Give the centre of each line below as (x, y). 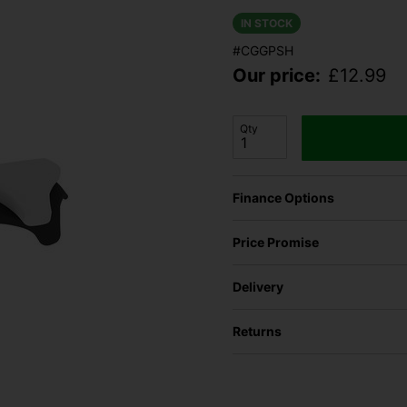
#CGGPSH (263, 51)
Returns (257, 332)
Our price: (277, 76)
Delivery (258, 287)
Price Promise (276, 243)
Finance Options (283, 198)
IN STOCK (267, 24)
